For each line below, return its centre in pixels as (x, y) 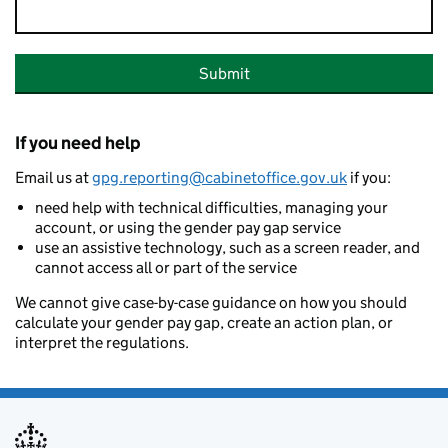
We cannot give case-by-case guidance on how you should (211, 302)
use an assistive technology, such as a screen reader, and (227, 247)
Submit (224, 73)
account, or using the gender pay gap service (188, 227)
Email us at (53, 177)
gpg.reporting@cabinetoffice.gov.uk (219, 177)
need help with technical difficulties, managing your (211, 207)
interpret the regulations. (102, 342)
